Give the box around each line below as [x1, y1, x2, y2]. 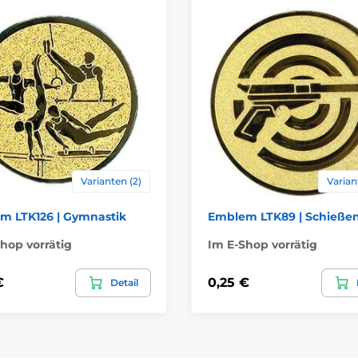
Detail [110, 276, 138, 288]
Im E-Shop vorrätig [208, 237, 317, 252]
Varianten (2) [81, 174, 141, 187]
